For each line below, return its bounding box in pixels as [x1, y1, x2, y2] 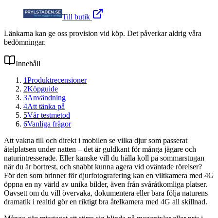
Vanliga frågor [27, 119, 71, 128]
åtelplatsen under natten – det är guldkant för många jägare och [4, 145, 196, 153]
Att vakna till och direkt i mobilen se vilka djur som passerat [4, 136, 187, 145]
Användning [27, 93, 66, 102]
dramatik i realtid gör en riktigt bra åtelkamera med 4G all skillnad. [4, 197, 207, 206]
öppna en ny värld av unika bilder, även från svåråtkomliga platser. [4, 180, 207, 188]
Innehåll [16, 59, 40, 68]
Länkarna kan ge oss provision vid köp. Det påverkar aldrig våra [4, 29, 201, 37]
